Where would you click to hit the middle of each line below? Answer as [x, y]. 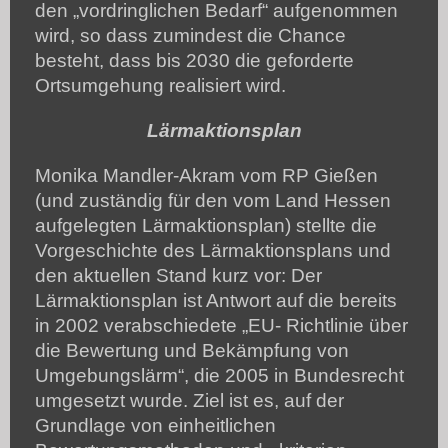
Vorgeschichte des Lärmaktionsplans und [213, 250]
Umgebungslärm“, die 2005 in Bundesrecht [219, 375]
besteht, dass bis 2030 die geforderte [194, 60]
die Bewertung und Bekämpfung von [192, 350]
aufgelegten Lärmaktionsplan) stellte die [206, 225]
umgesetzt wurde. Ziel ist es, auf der [189, 400]
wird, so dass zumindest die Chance [190, 35]
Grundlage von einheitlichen [155, 425]
